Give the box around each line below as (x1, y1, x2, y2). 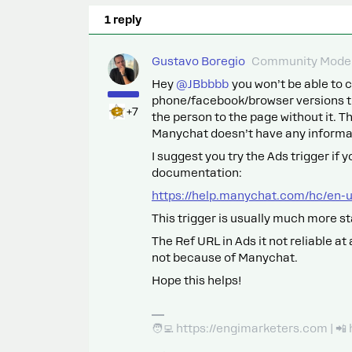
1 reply (104, 13, 141, 26)
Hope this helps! (152, 274, 242, 287)
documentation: (152, 167, 242, 179)
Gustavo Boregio (152, 55, 245, 68)
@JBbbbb (176, 78, 229, 90)
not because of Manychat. (152, 251, 298, 264)
